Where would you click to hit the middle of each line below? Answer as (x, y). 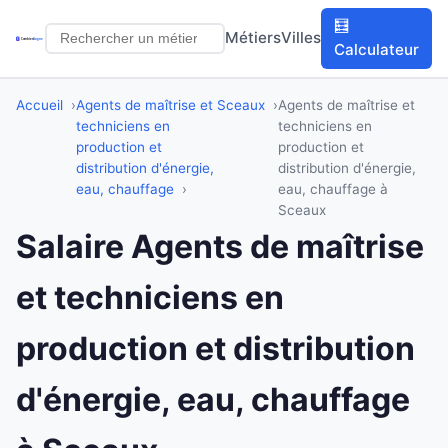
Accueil (39, 104)
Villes (301, 38)
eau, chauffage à (333, 188)
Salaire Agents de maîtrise (220, 246)
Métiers (253, 38)
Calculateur (377, 50)
